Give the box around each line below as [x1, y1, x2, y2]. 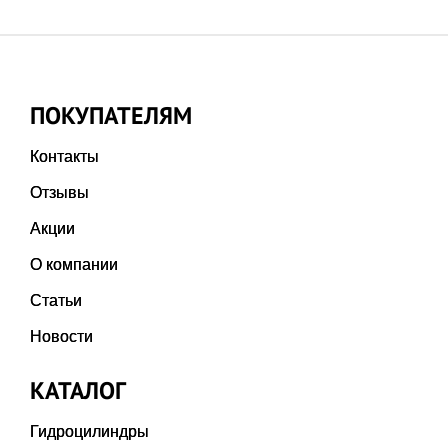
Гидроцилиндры [30, 422, 149, 440]
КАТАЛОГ [30, 374, 126, 406]
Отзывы [30, 183, 89, 201]
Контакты [30, 147, 99, 165]
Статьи [30, 291, 82, 309]
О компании [30, 255, 118, 273]
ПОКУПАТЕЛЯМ [30, 99, 192, 131]
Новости [30, 327, 93, 345]
